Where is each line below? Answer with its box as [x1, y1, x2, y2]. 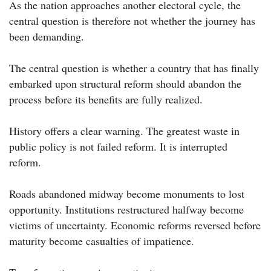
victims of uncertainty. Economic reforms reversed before [9, 218, 261, 233]
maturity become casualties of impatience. [9, 233, 194, 249]
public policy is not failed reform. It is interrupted [9, 139, 227, 154]
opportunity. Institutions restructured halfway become [9, 202, 244, 217]
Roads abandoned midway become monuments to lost [9, 186, 244, 201]
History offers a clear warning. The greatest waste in [9, 123, 240, 139]
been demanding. [9, 29, 84, 44]
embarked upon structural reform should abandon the [9, 76, 241, 91]
